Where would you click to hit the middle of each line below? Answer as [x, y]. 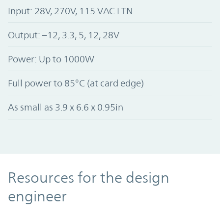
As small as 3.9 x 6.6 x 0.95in [66, 107]
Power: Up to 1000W [51, 59]
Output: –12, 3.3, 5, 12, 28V [64, 35]
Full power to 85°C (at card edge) [76, 83]
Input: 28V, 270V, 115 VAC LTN [70, 11]
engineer [37, 196]
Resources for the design [89, 177]
